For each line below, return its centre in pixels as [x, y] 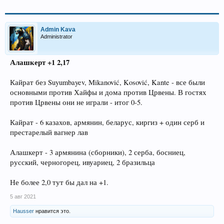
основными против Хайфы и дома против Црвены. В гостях [108, 92]
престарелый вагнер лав [49, 132]
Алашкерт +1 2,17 [40, 62]
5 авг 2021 [23, 197]
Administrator [56, 37]
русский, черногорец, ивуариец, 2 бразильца [82, 162]
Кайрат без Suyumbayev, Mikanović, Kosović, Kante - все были [107, 82]
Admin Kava [58, 30]
